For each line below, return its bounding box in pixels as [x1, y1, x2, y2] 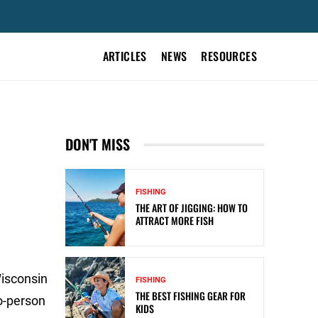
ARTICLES [102, 48, 147, 65]
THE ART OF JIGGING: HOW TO [136, 200, 248, 216]
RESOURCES [201, 48, 257, 65]
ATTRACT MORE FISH [136, 213, 214, 229]
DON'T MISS [65, 133, 130, 155]
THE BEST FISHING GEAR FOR [136, 288, 246, 304]
